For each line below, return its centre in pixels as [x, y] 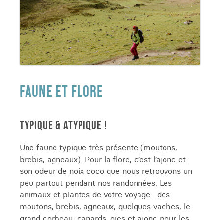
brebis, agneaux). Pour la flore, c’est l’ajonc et [103, 159]
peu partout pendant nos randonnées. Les [96, 183]
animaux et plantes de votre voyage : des [95, 194]
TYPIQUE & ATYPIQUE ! [63, 125]
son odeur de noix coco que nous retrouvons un [106, 171]
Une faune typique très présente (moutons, [98, 147]
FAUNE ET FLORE [61, 92]
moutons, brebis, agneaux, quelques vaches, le [105, 206]
